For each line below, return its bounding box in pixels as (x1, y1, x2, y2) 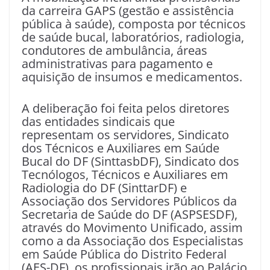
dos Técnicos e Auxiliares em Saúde (22, 140, 219, 156)
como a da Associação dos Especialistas (22, 233, 243, 249)
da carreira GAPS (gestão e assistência (22, 2, 234, 19)
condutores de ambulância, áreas (22, 42, 207, 58)
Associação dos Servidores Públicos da (22, 193, 237, 209)
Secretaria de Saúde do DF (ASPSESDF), (22, 206, 237, 222)
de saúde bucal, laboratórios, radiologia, (22, 29, 244, 45)
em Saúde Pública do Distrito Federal (22, 246, 227, 262)
